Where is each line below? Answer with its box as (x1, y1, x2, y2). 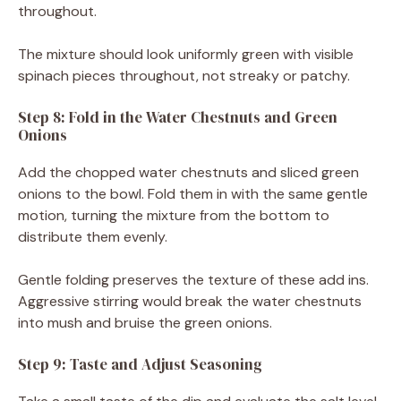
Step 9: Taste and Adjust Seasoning (18, 353, 262, 375)
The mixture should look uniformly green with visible (18, 44, 354, 64)
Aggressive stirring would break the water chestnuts (18, 291, 362, 311)
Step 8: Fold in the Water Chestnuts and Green (18, 106, 337, 128)
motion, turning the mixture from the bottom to (18, 205, 329, 225)
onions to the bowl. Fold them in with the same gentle (18, 183, 368, 203)
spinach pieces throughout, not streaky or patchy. (18, 65, 350, 85)
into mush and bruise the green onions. (18, 312, 272, 332)
